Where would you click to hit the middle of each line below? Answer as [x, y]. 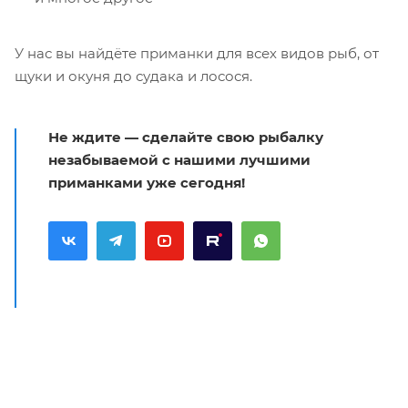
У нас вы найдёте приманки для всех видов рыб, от [197, 53]
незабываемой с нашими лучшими [179, 159]
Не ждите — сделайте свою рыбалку [186, 137]
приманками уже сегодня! [147, 182]
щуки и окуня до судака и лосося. [133, 76]
